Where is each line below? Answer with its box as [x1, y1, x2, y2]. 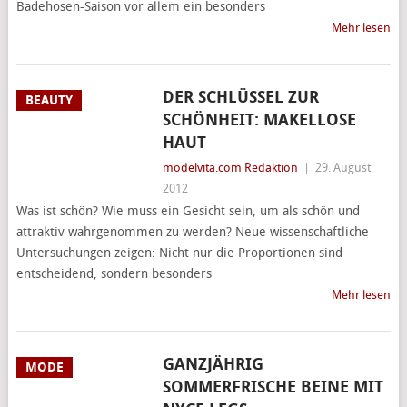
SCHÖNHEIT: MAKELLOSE [162, 110, 356, 130]
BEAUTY [25, 93, 73, 108]
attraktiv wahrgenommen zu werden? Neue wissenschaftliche [15, 224, 369, 240]
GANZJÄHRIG [162, 354, 263, 374]
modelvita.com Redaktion [162, 161, 298, 174]
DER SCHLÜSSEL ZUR [162, 87, 319, 107]
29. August [314, 161, 371, 174]
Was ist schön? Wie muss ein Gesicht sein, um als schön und [15, 203, 360, 219]
